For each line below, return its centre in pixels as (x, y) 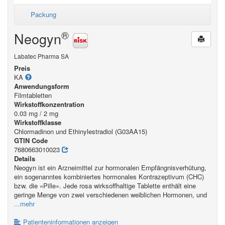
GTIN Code (31, 140)
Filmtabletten (33, 95)
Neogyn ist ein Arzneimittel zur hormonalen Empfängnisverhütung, (110, 167)
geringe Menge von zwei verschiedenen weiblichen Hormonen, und (110, 194)
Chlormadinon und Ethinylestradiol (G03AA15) (81, 131)
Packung (43, 14)
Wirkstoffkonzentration (49, 104)
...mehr (24, 203)
